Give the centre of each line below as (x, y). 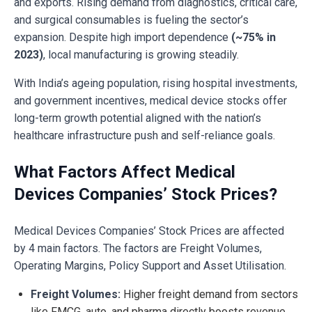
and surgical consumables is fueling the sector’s (131, 20)
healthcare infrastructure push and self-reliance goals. (145, 136)
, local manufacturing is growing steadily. (141, 55)
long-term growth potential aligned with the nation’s (138, 118)
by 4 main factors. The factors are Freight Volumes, (138, 249)
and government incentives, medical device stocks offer (150, 101)
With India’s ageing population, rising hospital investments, (156, 84)
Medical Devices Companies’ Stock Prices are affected (149, 231)
